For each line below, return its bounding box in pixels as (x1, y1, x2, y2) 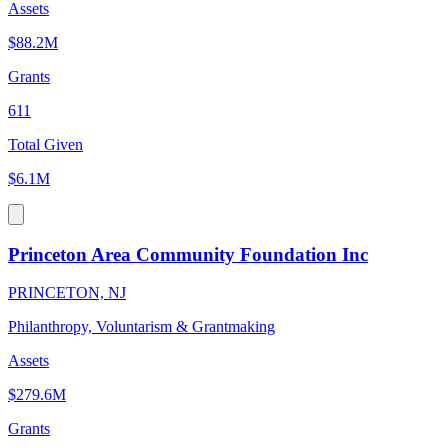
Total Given (8, 136, 83, 154)
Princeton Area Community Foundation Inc (8, 243, 368, 265)
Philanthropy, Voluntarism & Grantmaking (8, 318, 275, 336)
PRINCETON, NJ (8, 284, 126, 302)
